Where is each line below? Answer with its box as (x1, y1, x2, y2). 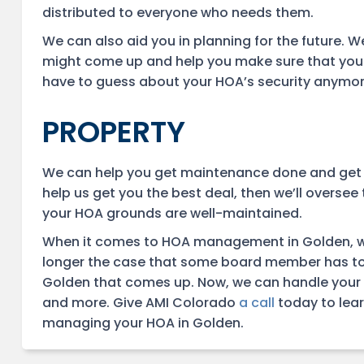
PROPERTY (42, 111, 185, 153)
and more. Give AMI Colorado (42, 293, 239, 312)
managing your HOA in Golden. (42, 314, 244, 332)
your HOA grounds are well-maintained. (42, 204, 302, 223)
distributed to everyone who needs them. (42, 3, 314, 22)
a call (239, 293, 275, 312)
